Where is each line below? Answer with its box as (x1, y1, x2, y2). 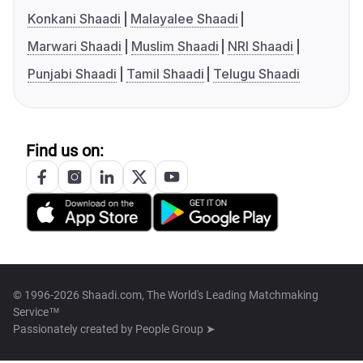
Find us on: (26, 141, 104, 161)
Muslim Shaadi (130, 38, 219, 55)
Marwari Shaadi (28, 38, 122, 55)
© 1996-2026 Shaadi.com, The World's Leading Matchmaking (13, 288, 318, 302)
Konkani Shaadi (28, 11, 121, 28)
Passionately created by (13, 322, 135, 336)
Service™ (13, 305, 60, 319)
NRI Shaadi (228, 38, 294, 55)
